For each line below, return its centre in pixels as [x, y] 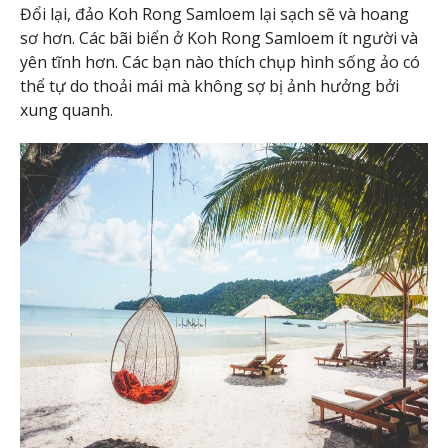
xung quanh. [66, 110]
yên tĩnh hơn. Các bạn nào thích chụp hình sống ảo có [220, 62]
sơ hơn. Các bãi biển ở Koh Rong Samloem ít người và [219, 38]
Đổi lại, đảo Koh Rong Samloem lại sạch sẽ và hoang [214, 14]
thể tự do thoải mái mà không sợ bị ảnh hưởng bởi [209, 86]
